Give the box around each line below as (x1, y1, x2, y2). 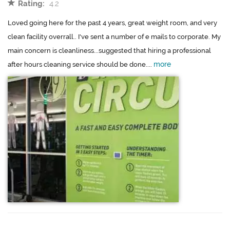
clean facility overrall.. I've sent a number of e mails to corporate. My (8, 33, 221, 41)
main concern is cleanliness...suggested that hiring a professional (8, 47, 211, 55)
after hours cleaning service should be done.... (8, 61, 154, 69)
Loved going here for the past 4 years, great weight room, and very (8, 19, 217, 27)
